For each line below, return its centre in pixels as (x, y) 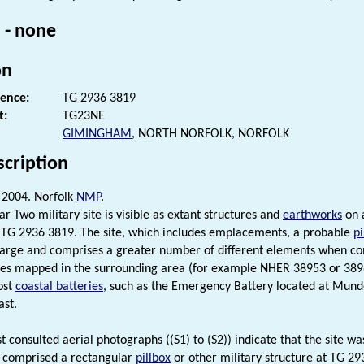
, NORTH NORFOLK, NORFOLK (210, 134)
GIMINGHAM (97, 134)
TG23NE (84, 116)
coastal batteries (59, 286)
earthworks (312, 215)
